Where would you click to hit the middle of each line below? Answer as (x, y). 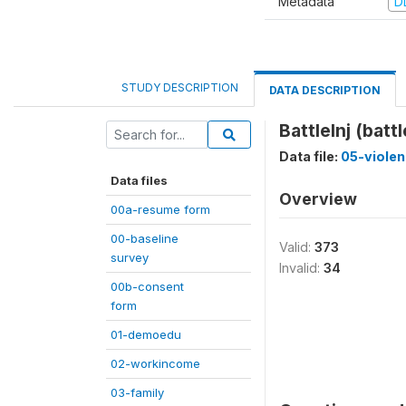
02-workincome (155, 363)
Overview (318, 199)
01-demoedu (146, 334)
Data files (139, 180)
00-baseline (145, 238)
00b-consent (147, 286)
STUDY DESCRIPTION (180, 87)
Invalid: (301, 268)
